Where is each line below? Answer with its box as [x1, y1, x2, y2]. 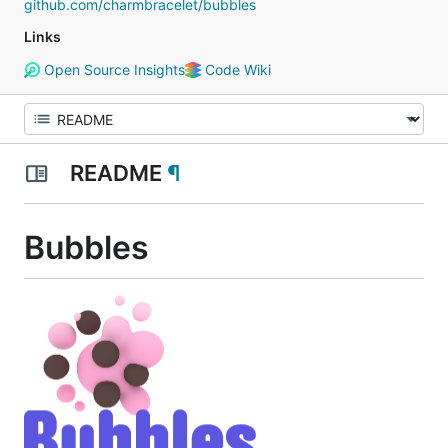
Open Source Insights [39, 61, 185, 78]
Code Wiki [200, 61, 271, 78]
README [64, 160, 167, 186]
